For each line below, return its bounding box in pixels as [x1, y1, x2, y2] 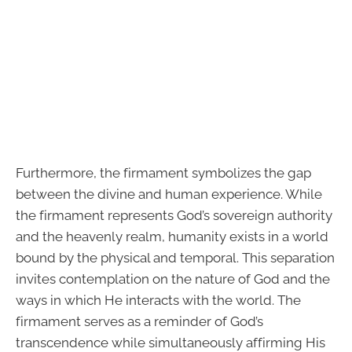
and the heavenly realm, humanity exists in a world [16, 229, 328, 245]
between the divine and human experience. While [16, 186, 322, 203]
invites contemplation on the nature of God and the [16, 271, 330, 288]
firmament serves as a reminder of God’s [16, 313, 263, 330]
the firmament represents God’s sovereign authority [16, 207, 332, 224]
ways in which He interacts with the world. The [16, 292, 301, 309]
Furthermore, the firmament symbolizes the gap [16, 165, 311, 181]
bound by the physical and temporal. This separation [16, 250, 335, 266]
